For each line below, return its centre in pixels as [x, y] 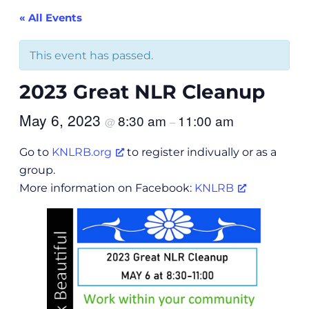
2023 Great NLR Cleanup [142, 92]
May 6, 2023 [62, 120]
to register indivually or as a [200, 152]
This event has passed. [91, 56]
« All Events [51, 18]
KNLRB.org [82, 152]
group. [37, 170]
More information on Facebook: [107, 188]
